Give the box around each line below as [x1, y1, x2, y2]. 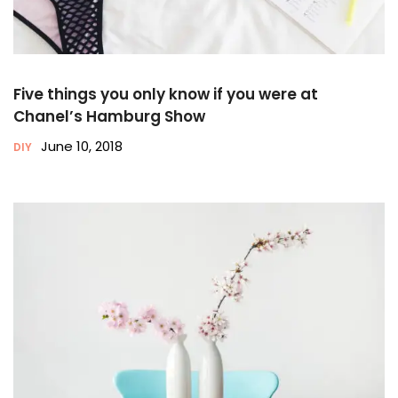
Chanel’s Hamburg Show [13, 106, 205, 128]
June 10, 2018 [41, 137, 123, 156]
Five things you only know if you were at [13, 84, 318, 106]
